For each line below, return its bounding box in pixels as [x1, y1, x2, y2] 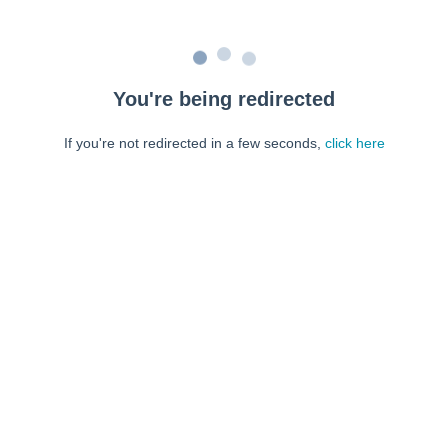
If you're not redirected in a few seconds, [63, 135, 325, 151]
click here [324, 135, 385, 151]
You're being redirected [113, 88, 335, 110]
